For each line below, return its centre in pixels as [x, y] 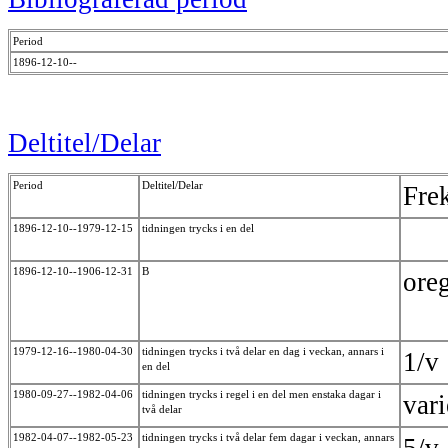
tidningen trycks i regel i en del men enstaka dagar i [261, 394]
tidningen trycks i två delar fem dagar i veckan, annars [268, 437]
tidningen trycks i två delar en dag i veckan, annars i [263, 351]
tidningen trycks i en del [201, 228]
